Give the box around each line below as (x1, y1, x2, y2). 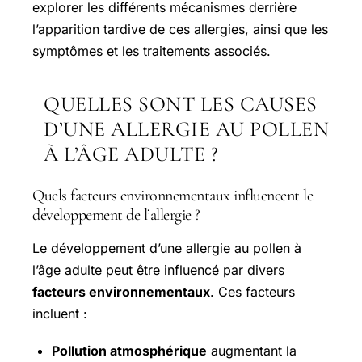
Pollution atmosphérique (52, 343, 207, 360)
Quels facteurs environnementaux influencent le (32, 186, 313, 206)
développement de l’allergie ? (32, 205, 200, 225)
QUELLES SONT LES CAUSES (44, 91, 318, 117)
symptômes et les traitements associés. (32, 43, 271, 60)
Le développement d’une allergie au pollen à (32, 240, 301, 257)
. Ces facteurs (210, 284, 295, 301)
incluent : (32, 305, 87, 322)
